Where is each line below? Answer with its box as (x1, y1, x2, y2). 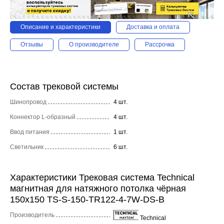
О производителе (69, 40, 119, 48)
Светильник (10, 143, 43, 150)
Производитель (10, 211, 54, 218)
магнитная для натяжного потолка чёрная (10, 183, 186, 193)
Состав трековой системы (10, 81, 118, 91)
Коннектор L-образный (10, 113, 75, 120)
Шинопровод (10, 98, 46, 105)
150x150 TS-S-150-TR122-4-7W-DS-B (10, 194, 164, 204)
